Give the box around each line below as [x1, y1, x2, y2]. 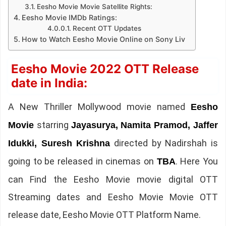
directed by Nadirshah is [110, 138, 218, 149]
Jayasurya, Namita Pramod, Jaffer [71, 120, 218, 131]
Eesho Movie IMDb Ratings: [21, 13, 117, 22]
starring [36, 120, 71, 131]
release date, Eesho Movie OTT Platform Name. [8, 209, 201, 220]
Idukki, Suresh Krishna [8, 138, 110, 149]
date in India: [11, 76, 87, 91]
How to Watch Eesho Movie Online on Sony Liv [21, 35, 185, 44]
